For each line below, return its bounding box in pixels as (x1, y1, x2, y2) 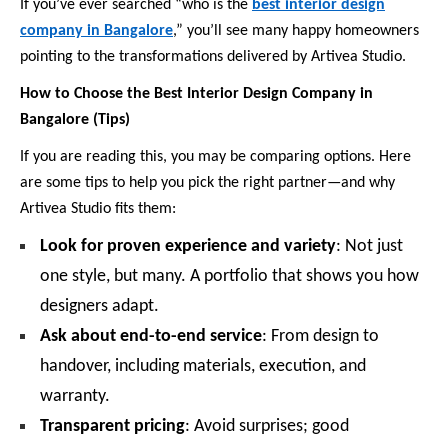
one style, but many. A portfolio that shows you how (40, 267, 419, 287)
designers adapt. (40, 297, 159, 317)
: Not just (336, 237, 403, 257)
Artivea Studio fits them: (20, 200, 176, 217)
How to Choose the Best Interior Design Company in (20, 85, 373, 102)
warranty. (40, 387, 110, 407)
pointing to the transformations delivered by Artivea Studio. (20, 49, 406, 66)
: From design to (262, 327, 379, 347)
